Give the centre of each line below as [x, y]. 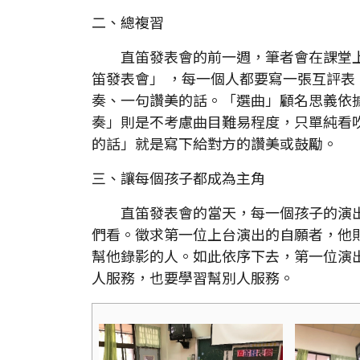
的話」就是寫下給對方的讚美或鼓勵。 [215, 143]
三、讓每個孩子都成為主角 [178, 177]
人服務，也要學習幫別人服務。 [193, 277]
